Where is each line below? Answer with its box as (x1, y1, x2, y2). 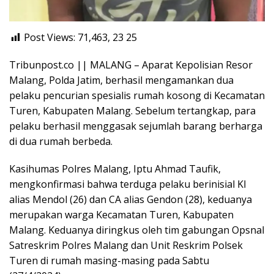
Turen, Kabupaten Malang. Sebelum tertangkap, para (9, 103, 256, 117)
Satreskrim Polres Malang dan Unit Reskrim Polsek (9, 238, 243, 252)
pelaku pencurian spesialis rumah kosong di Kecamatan (9, 88, 265, 102)
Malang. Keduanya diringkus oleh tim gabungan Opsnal (9, 223, 264, 237)
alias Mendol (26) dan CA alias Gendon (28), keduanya (9, 192, 252, 206)
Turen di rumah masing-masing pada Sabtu (9, 253, 209, 267)
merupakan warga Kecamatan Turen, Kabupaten (9, 207, 234, 221)
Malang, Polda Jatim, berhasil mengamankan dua (9, 73, 234, 87)
